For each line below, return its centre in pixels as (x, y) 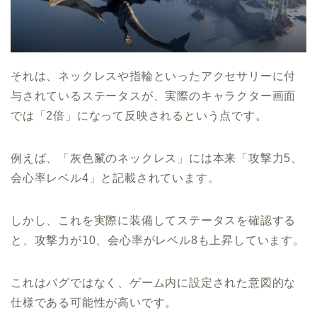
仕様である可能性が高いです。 (94, 303)
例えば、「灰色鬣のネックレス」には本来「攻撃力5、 (157, 158)
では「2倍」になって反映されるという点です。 (139, 116)
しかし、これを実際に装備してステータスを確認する (154, 221)
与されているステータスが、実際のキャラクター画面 (154, 96)
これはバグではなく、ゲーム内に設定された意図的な (154, 283)
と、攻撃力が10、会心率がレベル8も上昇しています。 (158, 241)
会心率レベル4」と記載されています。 (115, 178)
